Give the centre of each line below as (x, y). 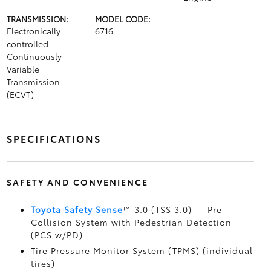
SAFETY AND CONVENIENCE (77, 182)
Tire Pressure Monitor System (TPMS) (116, 250)
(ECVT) (20, 94)
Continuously (34, 56)
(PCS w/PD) (57, 235)
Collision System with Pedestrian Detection (131, 222)
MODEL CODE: (122, 19)
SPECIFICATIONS (54, 138)
